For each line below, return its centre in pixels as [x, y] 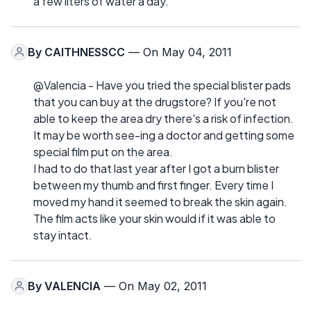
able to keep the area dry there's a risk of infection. [163, 118]
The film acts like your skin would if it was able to [154, 218]
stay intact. [63, 235]
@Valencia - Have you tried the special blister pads [162, 85]
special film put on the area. [103, 151]
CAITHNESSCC [85, 52]
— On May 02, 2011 [154, 286]
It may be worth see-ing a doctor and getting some [164, 135]
